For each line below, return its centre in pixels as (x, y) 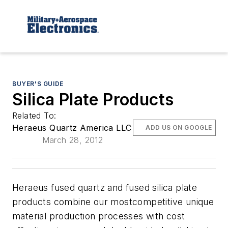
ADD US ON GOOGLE (179, 127)
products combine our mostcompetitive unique (113, 202)
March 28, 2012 (73, 140)
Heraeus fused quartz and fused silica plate (105, 187)
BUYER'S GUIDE (38, 83)
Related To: (36, 115)
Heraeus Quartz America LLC (72, 127)
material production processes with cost (99, 216)
